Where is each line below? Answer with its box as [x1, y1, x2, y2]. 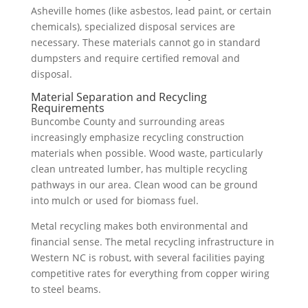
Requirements [30, 100, 104, 115]
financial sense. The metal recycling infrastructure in [30, 235, 274, 248]
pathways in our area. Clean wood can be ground [30, 178, 258, 191]
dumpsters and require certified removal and [30, 52, 240, 65]
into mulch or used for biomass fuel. [30, 194, 199, 207]
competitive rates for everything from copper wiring [30, 267, 269, 280]
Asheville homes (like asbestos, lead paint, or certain [30, 4, 272, 17]
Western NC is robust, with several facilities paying [30, 251, 265, 264]
